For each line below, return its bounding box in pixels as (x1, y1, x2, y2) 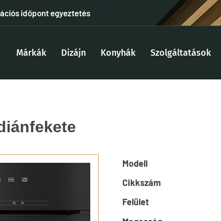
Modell (122, 158, 147, 169)
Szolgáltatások (150, 47, 211, 58)
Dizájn (61, 47, 86, 58)
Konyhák (101, 47, 136, 58)
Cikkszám (122, 177, 161, 188)
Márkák (16, 47, 46, 58)
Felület (122, 196, 149, 208)
